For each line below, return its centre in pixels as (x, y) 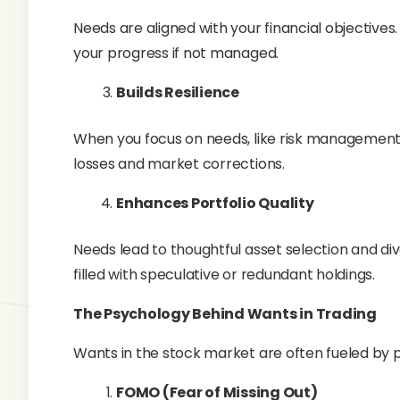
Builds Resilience (178, 92)
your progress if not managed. (176, 53)
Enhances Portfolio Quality (215, 203)
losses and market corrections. (179, 164)
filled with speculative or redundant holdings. (224, 275)
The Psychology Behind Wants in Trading (225, 314)
